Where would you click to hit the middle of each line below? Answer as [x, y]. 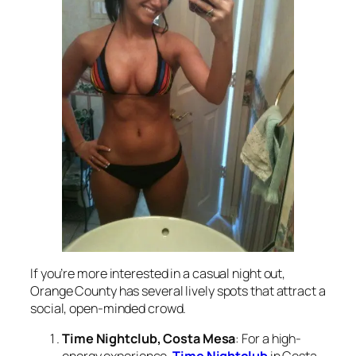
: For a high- [269, 339]
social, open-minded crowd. [108, 308]
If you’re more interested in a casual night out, [158, 273]
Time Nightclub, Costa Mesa [149, 339]
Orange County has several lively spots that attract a [178, 290]
